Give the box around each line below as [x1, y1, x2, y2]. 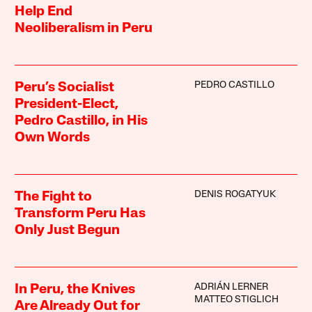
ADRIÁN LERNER [194, 282, 268, 293]
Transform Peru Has [15, 207, 146, 221]
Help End [15, 5, 73, 19]
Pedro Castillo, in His [15, 114, 148, 129]
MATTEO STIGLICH [194, 295, 279, 306]
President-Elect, [15, 97, 119, 112]
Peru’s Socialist [15, 81, 115, 95]
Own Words [15, 131, 91, 146]
